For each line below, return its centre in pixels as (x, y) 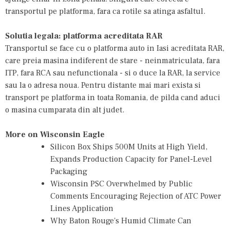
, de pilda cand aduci (183, 97)
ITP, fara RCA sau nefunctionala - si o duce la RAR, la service (113, 73)
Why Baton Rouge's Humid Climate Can (121, 221)
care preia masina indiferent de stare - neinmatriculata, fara (112, 60)
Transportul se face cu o (49, 48)
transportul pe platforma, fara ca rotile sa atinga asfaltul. (105, 11)
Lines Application (82, 208)
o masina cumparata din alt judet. (65, 110)
